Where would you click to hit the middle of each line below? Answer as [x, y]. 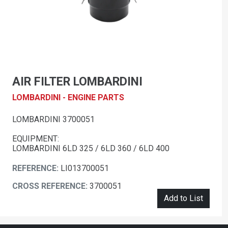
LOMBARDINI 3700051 [53, 120]
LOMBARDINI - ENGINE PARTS [68, 98]
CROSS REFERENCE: [51, 186]
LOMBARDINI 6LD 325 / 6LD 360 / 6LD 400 [91, 149]
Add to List [183, 198]
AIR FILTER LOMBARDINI [77, 82]
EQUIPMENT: [36, 139]
